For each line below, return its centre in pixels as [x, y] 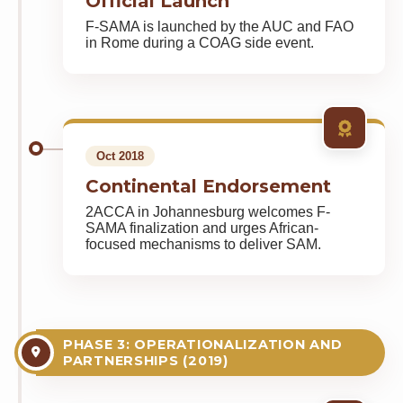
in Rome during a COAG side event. [200, 43]
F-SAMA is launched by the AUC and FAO [219, 27]
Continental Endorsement [208, 186]
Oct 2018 [120, 156]
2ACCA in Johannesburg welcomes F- [208, 212]
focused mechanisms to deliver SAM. [203, 244]
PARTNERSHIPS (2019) [146, 361]
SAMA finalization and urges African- [202, 228]
